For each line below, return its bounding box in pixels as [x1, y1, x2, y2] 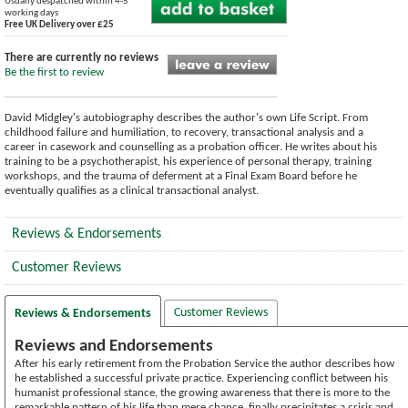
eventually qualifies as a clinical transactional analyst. [5, 184, 259, 197]
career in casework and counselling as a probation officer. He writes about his [5, 140, 377, 153]
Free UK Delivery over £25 [5, 19, 114, 30]
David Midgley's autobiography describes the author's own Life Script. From [5, 111, 368, 124]
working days [5, 7, 58, 18]
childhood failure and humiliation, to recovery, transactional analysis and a [5, 126, 363, 138]
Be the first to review [5, 66, 104, 78]
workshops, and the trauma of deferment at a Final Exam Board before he [5, 169, 357, 182]
